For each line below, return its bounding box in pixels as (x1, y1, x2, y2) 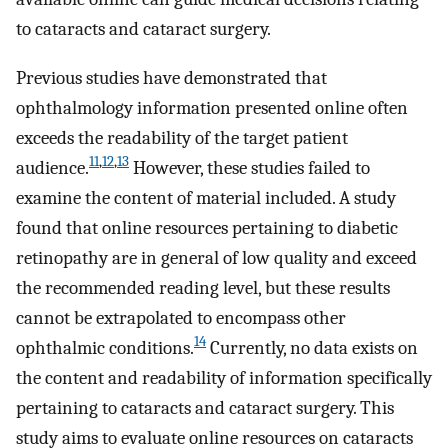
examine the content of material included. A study (16, 186, 396, 209)
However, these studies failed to (129, 156, 370, 179)
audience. (16, 156, 89, 179)
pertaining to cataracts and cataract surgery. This (16, 396, 394, 419)
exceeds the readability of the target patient (16, 126, 348, 149)
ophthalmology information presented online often (16, 96, 408, 119)
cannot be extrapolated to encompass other (16, 306, 346, 329)
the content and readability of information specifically (16, 366, 432, 389)
